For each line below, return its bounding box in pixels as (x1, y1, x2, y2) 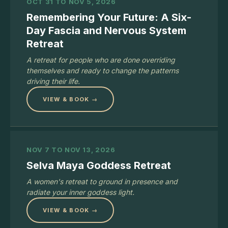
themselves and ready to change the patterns (26, 66, 179, 75)
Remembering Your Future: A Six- (26, 11, 191, 23)
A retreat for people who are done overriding (26, 55, 175, 64)
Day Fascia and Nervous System (26, 24, 186, 37)
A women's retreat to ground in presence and (26, 177, 178, 186)
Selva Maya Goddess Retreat (26, 159, 171, 172)
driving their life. (26, 77, 80, 85)
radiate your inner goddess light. (26, 188, 134, 196)
